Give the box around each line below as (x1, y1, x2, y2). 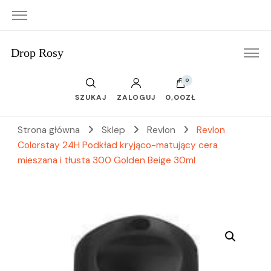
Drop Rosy (10, 46, 64, 59)
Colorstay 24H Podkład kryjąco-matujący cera (18, 139, 218, 151)
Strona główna (18, 124, 80, 136)
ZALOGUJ (116, 93, 155, 102)
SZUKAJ (75, 93, 107, 102)
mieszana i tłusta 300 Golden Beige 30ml (18, 154, 195, 166)
